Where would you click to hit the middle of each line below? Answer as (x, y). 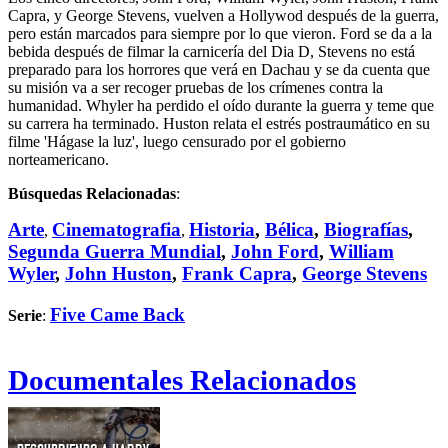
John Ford (275, 252)
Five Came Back (117, 314)
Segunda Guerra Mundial (114, 252)
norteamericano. (58, 160)
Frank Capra (237, 274)
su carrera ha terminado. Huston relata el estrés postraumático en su (219, 124)
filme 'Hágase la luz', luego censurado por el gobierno (177, 142)
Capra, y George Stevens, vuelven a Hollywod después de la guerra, (223, 16)
